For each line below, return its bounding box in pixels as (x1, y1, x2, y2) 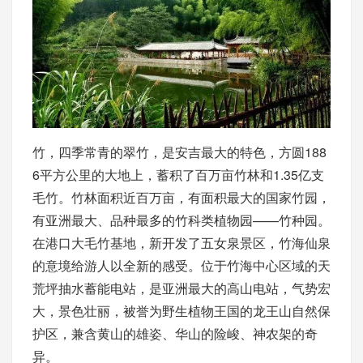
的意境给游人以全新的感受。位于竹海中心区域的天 (32, 256, 331, 275)
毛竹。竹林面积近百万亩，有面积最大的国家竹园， (32, 188, 331, 207)
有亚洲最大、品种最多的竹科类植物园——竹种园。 (32, 211, 331, 229)
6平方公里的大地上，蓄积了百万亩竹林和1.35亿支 (32, 165, 324, 184)
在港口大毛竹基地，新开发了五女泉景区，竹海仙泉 (32, 233, 331, 252)
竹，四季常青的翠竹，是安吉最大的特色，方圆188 (32, 143, 327, 161)
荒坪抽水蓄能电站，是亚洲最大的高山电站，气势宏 (32, 279, 331, 297)
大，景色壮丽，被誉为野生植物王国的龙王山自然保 (32, 301, 331, 320)
